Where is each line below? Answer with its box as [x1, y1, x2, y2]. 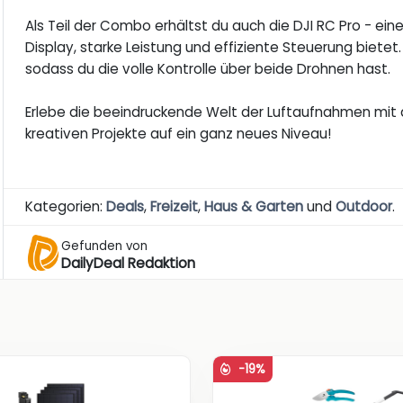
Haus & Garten [204, 197, 304, 217]
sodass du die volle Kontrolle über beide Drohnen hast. [25, 59, 391, 79]
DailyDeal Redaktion [61, 253, 196, 273]
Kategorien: [25, 197, 107, 217]
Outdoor [336, 197, 393, 217]
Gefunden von [61, 237, 148, 255]
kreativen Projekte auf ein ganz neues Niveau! [25, 124, 332, 144]
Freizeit [150, 197, 199, 217]
